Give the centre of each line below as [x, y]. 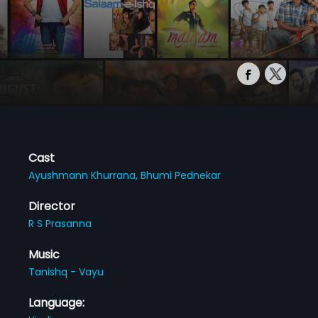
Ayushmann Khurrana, [85, 175]
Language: [57, 302]
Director [52, 206]
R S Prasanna [60, 223]
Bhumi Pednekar [181, 175]
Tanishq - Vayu [66, 272]
